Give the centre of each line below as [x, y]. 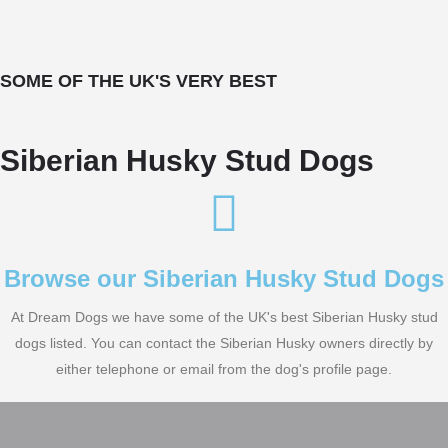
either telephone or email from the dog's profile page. [224, 369]
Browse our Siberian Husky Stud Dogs [224, 278]
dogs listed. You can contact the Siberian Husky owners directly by [224, 343]
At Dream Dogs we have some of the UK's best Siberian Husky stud [224, 317]
